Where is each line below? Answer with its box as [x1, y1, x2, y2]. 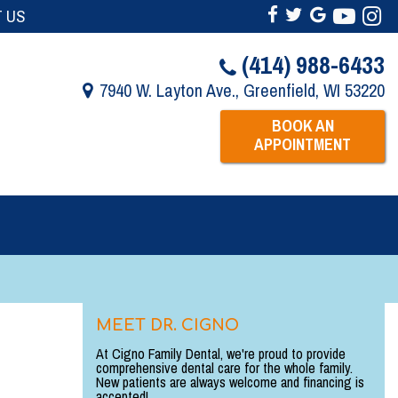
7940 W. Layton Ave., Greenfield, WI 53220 [99, 78, 385, 102]
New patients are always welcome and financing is [96, 371, 364, 392]
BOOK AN [271, 115, 334, 137]
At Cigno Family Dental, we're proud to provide [96, 343, 346, 363]
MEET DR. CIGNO [96, 316, 239, 335]
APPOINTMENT [254, 133, 351, 155]
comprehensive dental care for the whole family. [96, 357, 353, 378]
